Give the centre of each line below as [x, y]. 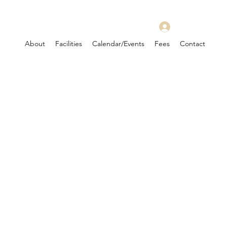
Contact [193, 44]
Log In [188, 27]
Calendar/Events [118, 44]
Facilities [69, 44]
